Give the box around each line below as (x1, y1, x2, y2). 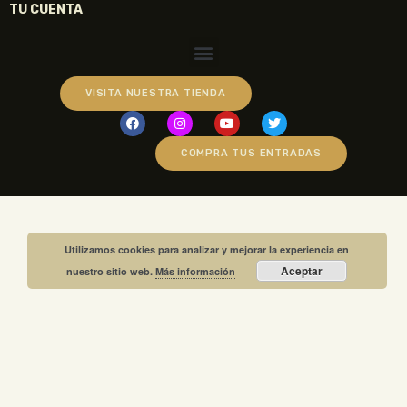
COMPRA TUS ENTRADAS (180, 147, 322, 160)
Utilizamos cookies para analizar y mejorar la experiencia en (65, 243, 350, 256)
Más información (155, 264, 236, 278)
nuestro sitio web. (66, 264, 156, 278)
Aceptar (281, 263, 323, 279)
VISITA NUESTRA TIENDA (85, 87, 226, 100)
